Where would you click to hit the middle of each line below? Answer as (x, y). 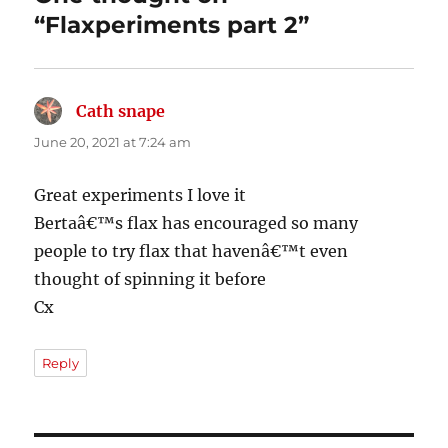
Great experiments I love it (140, 194)
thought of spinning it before (150, 278)
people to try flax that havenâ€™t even (191, 250)
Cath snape (121, 110)
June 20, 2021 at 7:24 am (113, 141)
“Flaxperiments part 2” (172, 24)
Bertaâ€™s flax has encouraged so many (196, 222)
